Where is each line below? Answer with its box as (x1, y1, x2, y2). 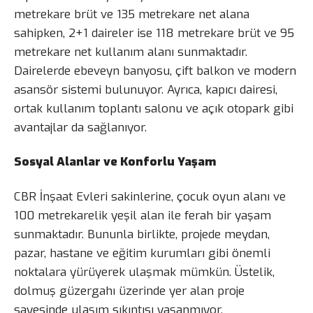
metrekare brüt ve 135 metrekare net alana (14, 6, 249, 22)
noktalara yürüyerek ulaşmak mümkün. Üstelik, (14, 264, 275, 281)
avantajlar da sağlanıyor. (14, 119, 147, 136)
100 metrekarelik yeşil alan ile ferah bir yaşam (14, 208, 271, 224)
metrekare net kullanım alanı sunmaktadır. (14, 43, 247, 60)
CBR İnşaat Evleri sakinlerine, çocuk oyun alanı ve (14, 189, 286, 205)
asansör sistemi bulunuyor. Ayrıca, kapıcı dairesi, (14, 81, 277, 98)
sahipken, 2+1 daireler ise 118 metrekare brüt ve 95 (14, 24, 294, 41)
